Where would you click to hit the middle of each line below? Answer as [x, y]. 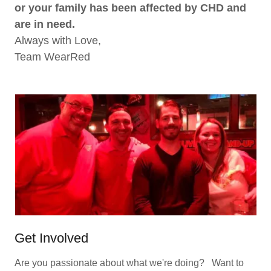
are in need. [48, 24]
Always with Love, [58, 40]
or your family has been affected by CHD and [130, 8]
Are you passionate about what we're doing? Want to [129, 263]
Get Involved [51, 238]
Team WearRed [52, 57]
